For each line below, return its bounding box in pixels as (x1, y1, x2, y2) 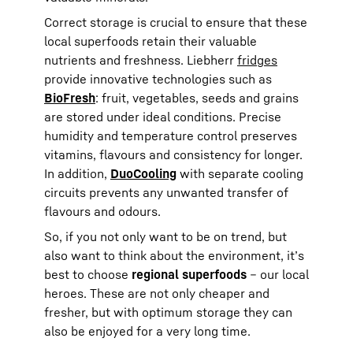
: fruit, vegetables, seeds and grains (95, 89, 299, 106)
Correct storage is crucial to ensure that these (44, 13, 307, 30)
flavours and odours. (44, 203, 161, 219)
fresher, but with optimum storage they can (44, 303, 292, 320)
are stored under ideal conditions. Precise (44, 108, 281, 124)
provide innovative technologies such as (44, 70, 272, 87)
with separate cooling (176, 165, 303, 181)
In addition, (44, 165, 110, 181)
